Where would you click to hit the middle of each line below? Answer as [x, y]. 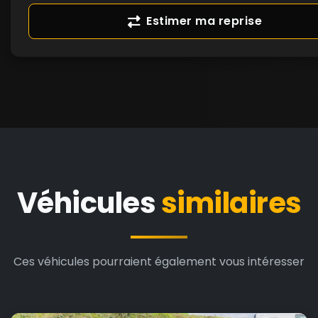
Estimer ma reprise [204, 21]
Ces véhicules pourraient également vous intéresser [159, 262]
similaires [231, 203]
